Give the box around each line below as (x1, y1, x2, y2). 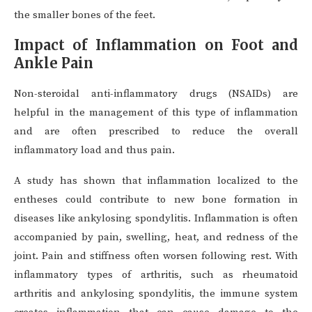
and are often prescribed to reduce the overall (14, 125, 298, 139)
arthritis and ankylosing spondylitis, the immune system (14, 287, 298, 301)
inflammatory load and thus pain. (14, 143, 175, 157)
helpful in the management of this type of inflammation (14, 106, 298, 120)
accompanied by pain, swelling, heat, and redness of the (14, 231, 298, 244)
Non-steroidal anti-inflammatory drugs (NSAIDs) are (14, 87, 298, 101)
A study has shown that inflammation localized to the (14, 174, 298, 188)
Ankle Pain (14, 54, 93, 72)
